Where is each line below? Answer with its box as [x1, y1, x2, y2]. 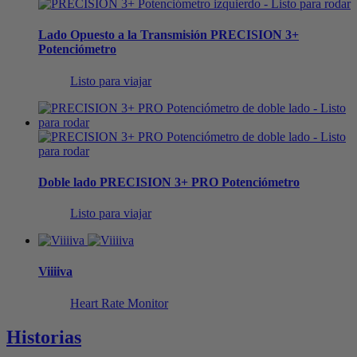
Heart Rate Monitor [70, 296, 168, 310]
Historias [6, 326, 81, 347]
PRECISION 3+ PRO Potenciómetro [96, 175, 300, 189]
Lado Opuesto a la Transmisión [38, 28, 207, 42]
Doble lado [38, 175, 96, 189]
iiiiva [47, 265, 73, 279]
